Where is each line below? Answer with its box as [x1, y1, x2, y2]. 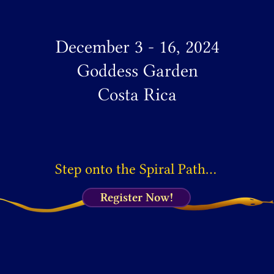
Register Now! [100, 190, 173, 204]
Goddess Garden [76, 60, 198, 81]
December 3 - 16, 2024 [55, 36, 220, 57]
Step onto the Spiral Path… [55, 161, 217, 177]
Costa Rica [98, 84, 177, 105]
